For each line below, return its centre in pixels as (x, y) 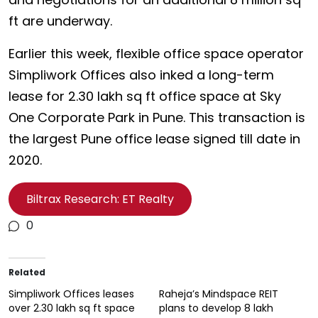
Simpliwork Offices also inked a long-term (141, 75)
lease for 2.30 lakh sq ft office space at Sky (145, 96)
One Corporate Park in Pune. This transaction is (157, 117)
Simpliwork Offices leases (71, 294)
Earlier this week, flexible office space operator (156, 54)
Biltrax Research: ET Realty (100, 199)
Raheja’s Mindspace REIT (219, 294)
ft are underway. (60, 21)
